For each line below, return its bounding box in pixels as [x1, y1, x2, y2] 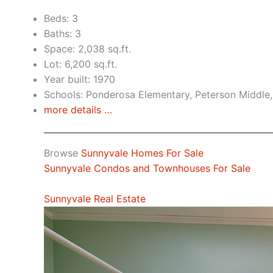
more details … [44, 103, 112, 116]
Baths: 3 [44, 27, 81, 40]
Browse [44, 146, 81, 159]
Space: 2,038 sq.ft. [44, 42, 131, 55]
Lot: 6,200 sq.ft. [44, 57, 117, 70]
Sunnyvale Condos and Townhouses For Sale [44, 161, 250, 174]
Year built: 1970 [44, 73, 115, 85]
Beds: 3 [44, 12, 78, 24]
